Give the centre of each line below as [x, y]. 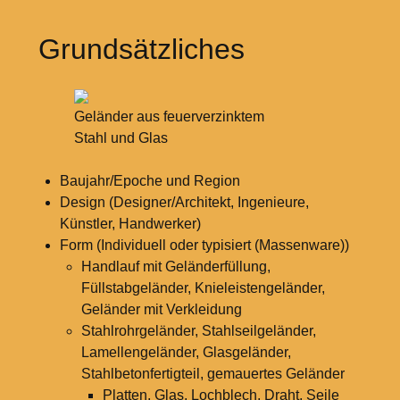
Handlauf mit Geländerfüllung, [175, 266]
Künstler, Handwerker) [130, 223]
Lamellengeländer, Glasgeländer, [186, 352]
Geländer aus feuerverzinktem [169, 116]
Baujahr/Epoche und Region [150, 180]
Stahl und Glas [121, 137]
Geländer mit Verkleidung [161, 309]
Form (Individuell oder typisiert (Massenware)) [204, 245]
